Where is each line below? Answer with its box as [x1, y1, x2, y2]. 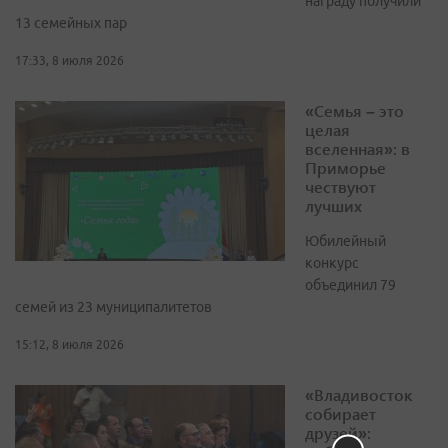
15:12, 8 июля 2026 [15, 337, 124, 351]
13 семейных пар [15, 14, 127, 31]
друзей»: [305, 421, 371, 443]
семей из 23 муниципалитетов [15, 298, 212, 315]
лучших [305, 194, 362, 216]
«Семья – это [305, 99, 404, 121]
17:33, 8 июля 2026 [15, 53, 124, 67]
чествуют [305, 175, 376, 197]
